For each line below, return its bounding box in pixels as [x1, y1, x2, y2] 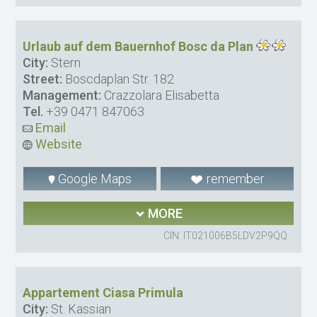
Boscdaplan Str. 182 [62, 71, 175, 86]
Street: [23, 71, 63, 86]
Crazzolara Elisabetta [101, 87, 220, 103]
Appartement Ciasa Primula [23, 284, 184, 300]
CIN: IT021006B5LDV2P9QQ [163, 229, 287, 241]
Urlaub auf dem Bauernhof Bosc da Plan [23, 38, 254, 54]
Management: [23, 87, 102, 103]
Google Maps [55, 171, 132, 186]
